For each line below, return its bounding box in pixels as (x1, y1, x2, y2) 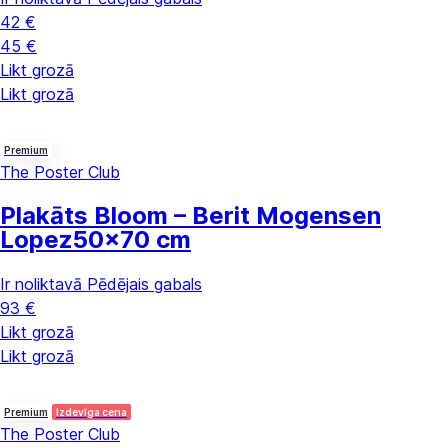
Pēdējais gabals (87, 273, 202, 294)
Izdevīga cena (56, 405, 127, 418)
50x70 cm (73, 224, 191, 254)
